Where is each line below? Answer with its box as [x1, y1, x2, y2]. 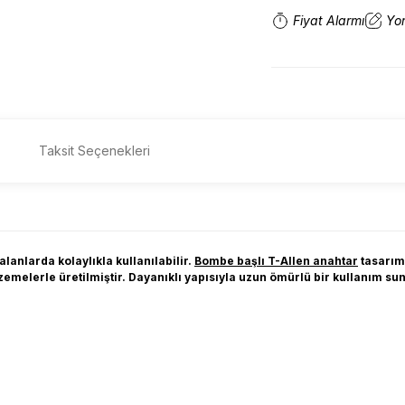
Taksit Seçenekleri [39, 143, 150, 158]
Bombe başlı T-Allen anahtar [194, 254, 358, 268]
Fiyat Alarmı [293, 13, 364, 28]
